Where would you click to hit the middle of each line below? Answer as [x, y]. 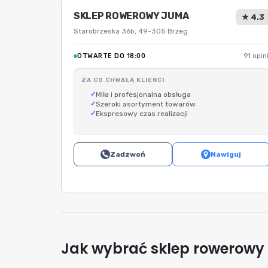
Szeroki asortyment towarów [146, 104]
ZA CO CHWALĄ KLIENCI [123, 80]
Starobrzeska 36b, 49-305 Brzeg [131, 31]
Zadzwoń [127, 154]
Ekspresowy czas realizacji [142, 114]
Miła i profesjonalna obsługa [143, 95]
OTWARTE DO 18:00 [111, 56]
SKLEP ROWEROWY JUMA [131, 16]
